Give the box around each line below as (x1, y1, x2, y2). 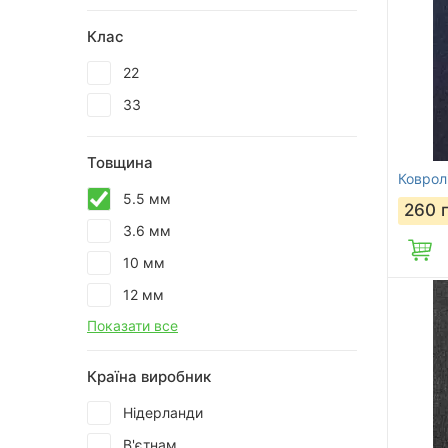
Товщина (87, 153, 153, 172)
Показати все (87, 317, 178, 334)
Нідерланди (123, 404, 203, 421)
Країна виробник (87, 367, 211, 386)
